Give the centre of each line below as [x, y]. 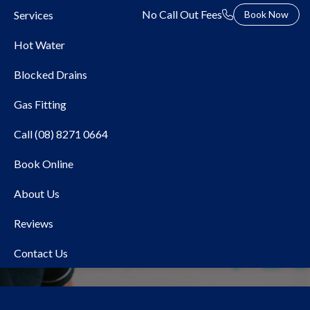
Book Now [266, 14]
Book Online [44, 164]
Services [34, 15]
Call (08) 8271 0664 [61, 134]
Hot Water [39, 45]
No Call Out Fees [182, 14]
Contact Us [41, 253]
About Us [37, 193]
